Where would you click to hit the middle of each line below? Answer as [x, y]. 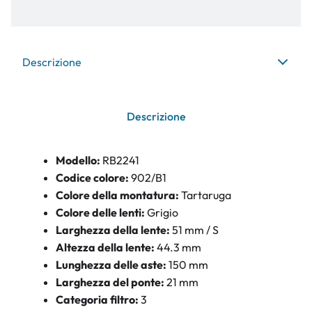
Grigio [163, 212]
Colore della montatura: [117, 195]
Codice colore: [93, 178]
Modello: [78, 160]
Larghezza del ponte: [111, 282]
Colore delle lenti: [100, 212]
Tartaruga [206, 195]
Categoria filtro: [97, 299]
